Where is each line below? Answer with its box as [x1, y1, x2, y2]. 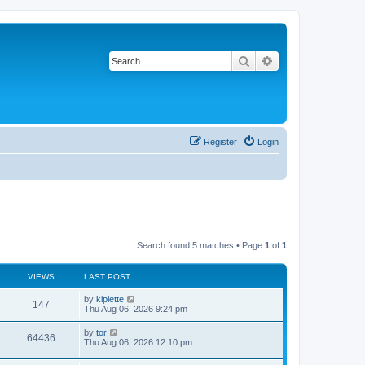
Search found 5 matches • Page [137, 240, 265, 250]
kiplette [96, 293, 124, 304]
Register [204, 137, 237, 147]
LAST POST [84, 271, 130, 281]
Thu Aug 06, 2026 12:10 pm [84, 336, 192, 347]
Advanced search [274, 53, 359, 68]
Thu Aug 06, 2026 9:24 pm [84, 303, 187, 314]
